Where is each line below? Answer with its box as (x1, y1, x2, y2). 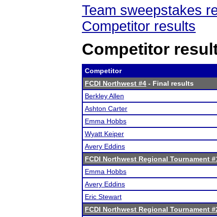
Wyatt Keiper (85, 130, 124, 138)
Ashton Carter (85, 105, 127, 112)
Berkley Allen (85, 92, 124, 100)
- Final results (146, 79, 194, 87)
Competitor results (82, 18, 196, 34)
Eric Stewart (85, 193, 122, 201)
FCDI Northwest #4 (85, 79, 146, 87)
